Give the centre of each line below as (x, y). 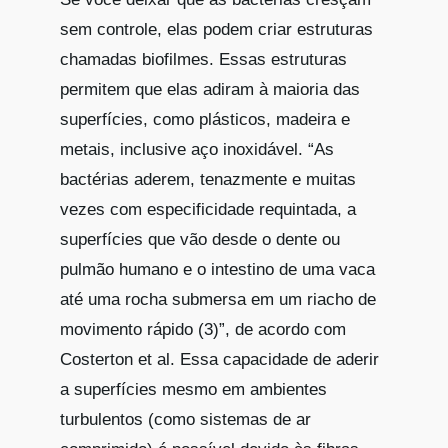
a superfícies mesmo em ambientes (193, 389)
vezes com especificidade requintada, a (208, 209)
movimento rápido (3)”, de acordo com (203, 329)
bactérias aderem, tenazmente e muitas (208, 179)
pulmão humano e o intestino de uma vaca (217, 269)
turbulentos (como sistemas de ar (185, 419)
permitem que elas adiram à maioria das (210, 89)
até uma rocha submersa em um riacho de (218, 299)
